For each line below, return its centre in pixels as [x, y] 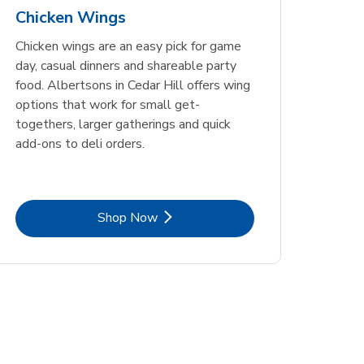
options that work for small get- [107, 105]
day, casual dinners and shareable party [126, 66]
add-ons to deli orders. [80, 144]
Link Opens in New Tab [200, 217]
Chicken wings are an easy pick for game [128, 47]
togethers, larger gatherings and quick [123, 125]
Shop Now [127, 217]
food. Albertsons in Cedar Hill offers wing [132, 86]
